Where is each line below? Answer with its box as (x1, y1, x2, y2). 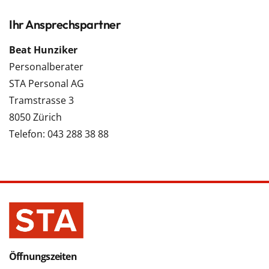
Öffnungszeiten (9, 250, 77, 263)
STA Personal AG (9, 77, 84, 90)
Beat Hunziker (9, 43, 77, 56)
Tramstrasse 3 (9, 94, 74, 107)
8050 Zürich (9, 110, 62, 124)
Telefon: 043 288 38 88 (9, 127, 109, 141)
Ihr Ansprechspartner (9, 17, 121, 32)
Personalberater (9, 60, 83, 73)
